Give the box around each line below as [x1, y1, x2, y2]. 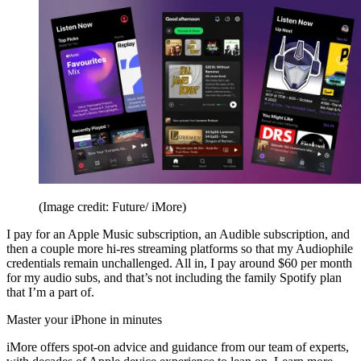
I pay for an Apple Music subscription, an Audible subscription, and [6, 226, 350, 241]
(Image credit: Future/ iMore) [39, 199, 186, 214]
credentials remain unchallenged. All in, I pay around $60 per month [6, 255, 352, 270]
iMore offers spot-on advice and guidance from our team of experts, [6, 339, 349, 354]
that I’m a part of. [6, 284, 94, 299]
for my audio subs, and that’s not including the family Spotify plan [6, 270, 342, 284]
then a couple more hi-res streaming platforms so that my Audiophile [6, 241, 353, 255]
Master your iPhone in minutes [6, 312, 162, 326]
